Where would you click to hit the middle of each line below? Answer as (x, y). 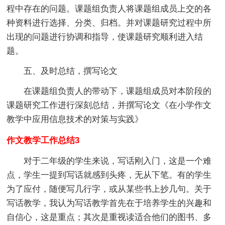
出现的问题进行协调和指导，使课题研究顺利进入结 (105, 37)
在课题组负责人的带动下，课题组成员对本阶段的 (118, 91)
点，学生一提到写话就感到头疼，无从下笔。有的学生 (109, 175)
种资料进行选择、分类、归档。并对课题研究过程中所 (109, 23)
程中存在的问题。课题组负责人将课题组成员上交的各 (109, 9)
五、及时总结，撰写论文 (71, 71)
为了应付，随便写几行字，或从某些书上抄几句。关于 (109, 189)
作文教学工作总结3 (43, 140)
